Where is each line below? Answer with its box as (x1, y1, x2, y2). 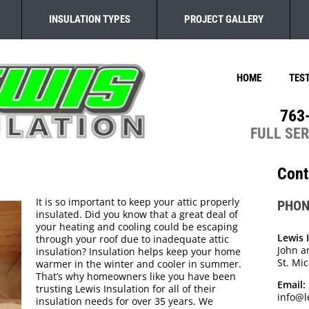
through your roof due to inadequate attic (36, 232, 229, 246)
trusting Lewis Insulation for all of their (36, 282, 216, 296)
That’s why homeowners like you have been (36, 270, 236, 283)
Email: (277, 278, 306, 292)
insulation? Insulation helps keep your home (36, 245, 241, 259)
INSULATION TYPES (48, 13, 130, 26)
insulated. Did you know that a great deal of (36, 208, 238, 221)
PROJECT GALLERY (183, 13, 263, 26)
